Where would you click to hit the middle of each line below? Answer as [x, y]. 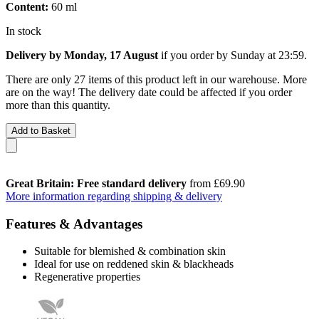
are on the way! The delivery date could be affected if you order [149, 92]
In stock [23, 31]
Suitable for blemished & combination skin [130, 251]
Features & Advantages [74, 224]
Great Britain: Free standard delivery [96, 183]
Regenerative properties [87, 277]
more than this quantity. [58, 105]
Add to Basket [41, 130]
